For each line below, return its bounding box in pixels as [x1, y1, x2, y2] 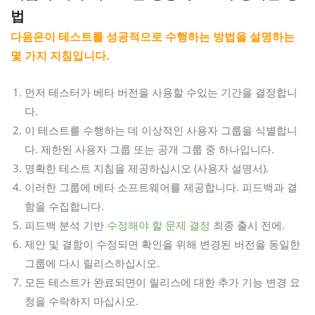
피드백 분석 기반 [25, 217, 107, 232]
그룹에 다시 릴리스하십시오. [25, 255, 160, 270]
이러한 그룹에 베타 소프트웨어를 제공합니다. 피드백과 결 [25, 179, 297, 194]
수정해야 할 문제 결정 [107, 217, 210, 232]
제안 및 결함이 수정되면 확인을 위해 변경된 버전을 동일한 [25, 236, 300, 251]
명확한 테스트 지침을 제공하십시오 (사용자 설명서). [25, 160, 269, 175]
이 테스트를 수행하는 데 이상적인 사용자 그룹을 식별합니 [25, 122, 297, 137]
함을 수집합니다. [25, 198, 104, 213]
